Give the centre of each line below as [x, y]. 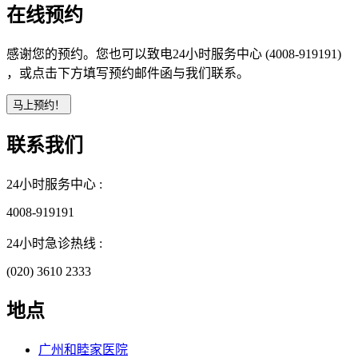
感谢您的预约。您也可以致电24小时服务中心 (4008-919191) [174, 54]
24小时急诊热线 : [54, 244]
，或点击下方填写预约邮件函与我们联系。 [128, 73]
